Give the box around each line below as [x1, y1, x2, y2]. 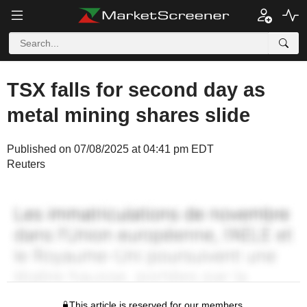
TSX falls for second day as [7, 79, 265, 101]
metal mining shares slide [7, 104, 250, 126]
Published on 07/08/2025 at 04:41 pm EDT [7, 143, 214, 155]
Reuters [7, 158, 45, 170]
